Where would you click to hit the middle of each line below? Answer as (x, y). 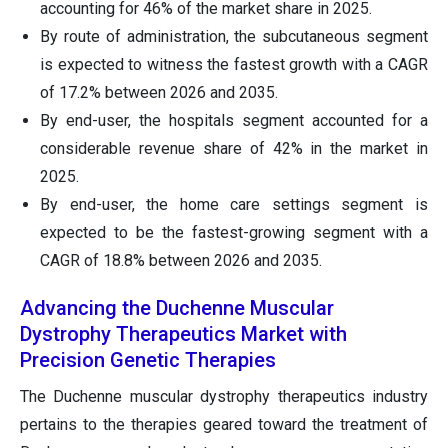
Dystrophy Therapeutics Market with (183, 334)
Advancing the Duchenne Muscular (177, 308)
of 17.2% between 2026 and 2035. (159, 93)
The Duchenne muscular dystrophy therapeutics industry (224, 397)
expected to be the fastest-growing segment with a (234, 233)
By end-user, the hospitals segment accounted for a (234, 121)
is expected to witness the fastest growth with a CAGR (234, 65)
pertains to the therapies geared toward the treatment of (224, 425)
